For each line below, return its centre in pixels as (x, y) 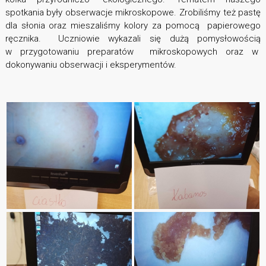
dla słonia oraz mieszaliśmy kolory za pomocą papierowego (133, 26)
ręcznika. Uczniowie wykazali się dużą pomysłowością (133, 39)
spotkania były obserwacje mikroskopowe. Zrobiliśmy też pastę (133, 13)
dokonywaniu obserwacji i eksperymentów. (91, 65)
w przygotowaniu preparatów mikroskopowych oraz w (133, 52)
